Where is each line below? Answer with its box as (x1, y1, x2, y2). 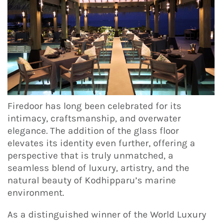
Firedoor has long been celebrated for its (7, 100, 181, 111)
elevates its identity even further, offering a (7, 137, 195, 149)
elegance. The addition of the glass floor (7, 125, 179, 136)
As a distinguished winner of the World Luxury (7, 209, 206, 221)
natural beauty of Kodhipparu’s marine (7, 174, 176, 186)
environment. (7, 187, 66, 198)
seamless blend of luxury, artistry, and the (7, 162, 189, 173)
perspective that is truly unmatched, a (7, 150, 173, 161)
